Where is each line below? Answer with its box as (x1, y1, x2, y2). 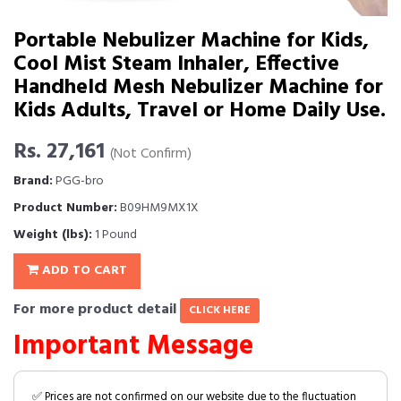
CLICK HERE (189, 302, 251, 320)
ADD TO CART (38, 260, 127, 281)
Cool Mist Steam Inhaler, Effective (13, 47, 339, 81)
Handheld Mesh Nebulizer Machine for (13, 71, 383, 105)
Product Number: (13, 198, 117, 218)
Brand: (13, 171, 53, 192)
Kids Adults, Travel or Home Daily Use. (13, 94, 386, 128)
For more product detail (13, 298, 180, 321)
